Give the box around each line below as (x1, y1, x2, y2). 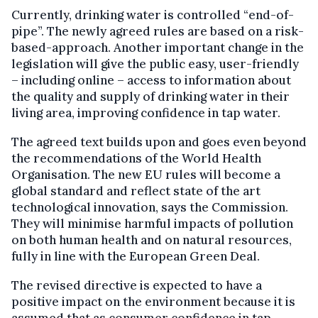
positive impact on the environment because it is (11, 293, 295, 309)
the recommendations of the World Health (11, 150, 261, 166)
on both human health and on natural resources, (11, 231, 292, 248)
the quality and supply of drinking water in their (11, 88, 290, 104)
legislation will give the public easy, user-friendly (11, 55, 299, 72)
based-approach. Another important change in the (11, 39, 304, 55)
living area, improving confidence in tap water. (11, 104, 280, 121)
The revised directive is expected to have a (11, 277, 262, 293)
